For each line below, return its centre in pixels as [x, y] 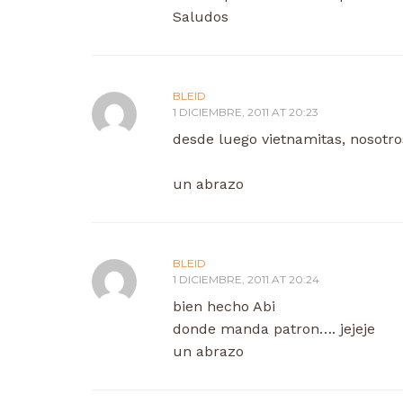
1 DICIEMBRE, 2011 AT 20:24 [246, 279]
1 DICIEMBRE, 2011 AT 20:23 [246, 112]
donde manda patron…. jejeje [274, 328]
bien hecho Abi [224, 306]
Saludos [201, 16]
